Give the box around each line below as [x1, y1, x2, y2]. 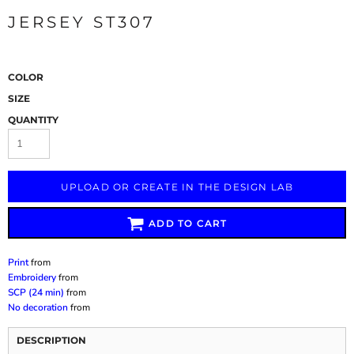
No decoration [8, 300, 68, 314]
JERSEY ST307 [8, 12, 156, 32]
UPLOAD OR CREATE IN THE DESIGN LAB [60, 181, 294, 194]
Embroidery [8, 270, 56, 284]
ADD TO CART [149, 217, 228, 230]
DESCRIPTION [17, 333, 86, 346]
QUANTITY [8, 113, 58, 126]
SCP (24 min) [8, 285, 64, 299]
